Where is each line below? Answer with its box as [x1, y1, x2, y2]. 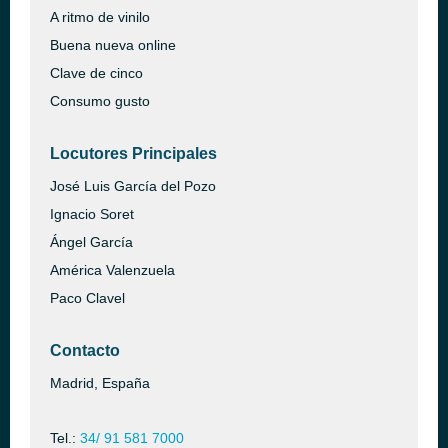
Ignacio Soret [50, 206, 134, 222]
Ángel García [50, 234, 133, 250]
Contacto [50, 342, 120, 359]
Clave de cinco [50, 65, 143, 81]
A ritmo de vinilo [50, 9, 150, 25]
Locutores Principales [50, 145, 217, 162]
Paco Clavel [50, 290, 125, 306]
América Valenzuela [50, 262, 175, 278]
